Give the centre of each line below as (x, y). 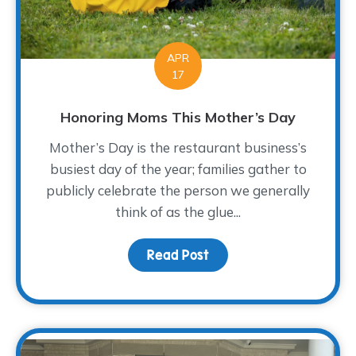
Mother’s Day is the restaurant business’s (178, 147)
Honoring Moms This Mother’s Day (178, 117)
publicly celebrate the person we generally (178, 190)
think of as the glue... (178, 211)
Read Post (178, 255)
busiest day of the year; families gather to (178, 168)
